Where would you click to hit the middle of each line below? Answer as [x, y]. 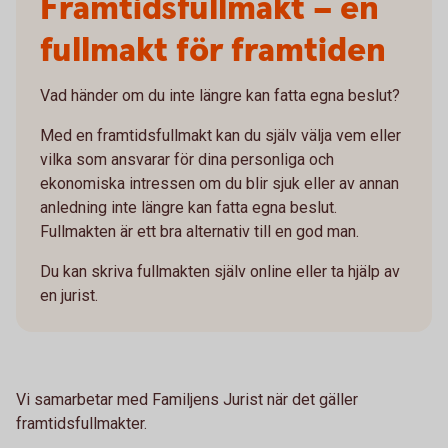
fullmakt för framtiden [213, 51]
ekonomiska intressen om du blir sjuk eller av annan [219, 183]
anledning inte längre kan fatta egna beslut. [188, 207]
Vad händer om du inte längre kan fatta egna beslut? [220, 95]
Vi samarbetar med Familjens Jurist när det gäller [187, 399]
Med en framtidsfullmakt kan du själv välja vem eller [220, 135]
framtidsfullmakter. [83, 423]
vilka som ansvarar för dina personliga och [187, 159]
